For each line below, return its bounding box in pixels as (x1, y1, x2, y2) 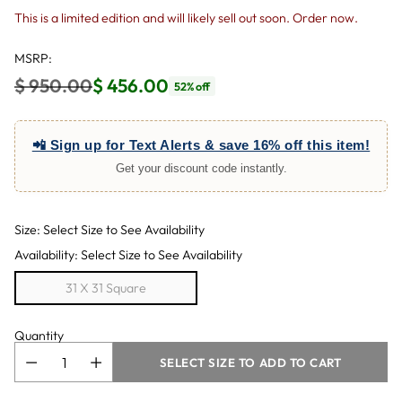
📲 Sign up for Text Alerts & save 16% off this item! (31, 137, 371, 153)
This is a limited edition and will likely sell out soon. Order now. (14, 10, 358, 26)
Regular (13, 85, 78, 109)
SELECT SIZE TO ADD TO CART (159, 354, 342, 370)
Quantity (14, 328, 64, 345)
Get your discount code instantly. (115, 162, 287, 175)
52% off (174, 78, 210, 93)
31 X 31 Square (66, 280, 146, 297)
